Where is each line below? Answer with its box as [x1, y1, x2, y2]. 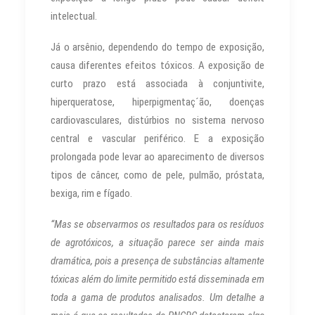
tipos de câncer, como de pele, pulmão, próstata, [51, 168, 264, 181]
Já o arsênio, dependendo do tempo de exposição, [51, 40, 264, 53]
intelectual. [51, 9, 97, 22]
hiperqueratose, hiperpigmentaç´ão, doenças [51, 95, 264, 108]
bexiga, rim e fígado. [51, 186, 132, 200]
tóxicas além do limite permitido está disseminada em [51, 272, 264, 285]
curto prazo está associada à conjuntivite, [51, 77, 264, 90]
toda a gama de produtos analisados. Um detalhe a [51, 290, 264, 304]
